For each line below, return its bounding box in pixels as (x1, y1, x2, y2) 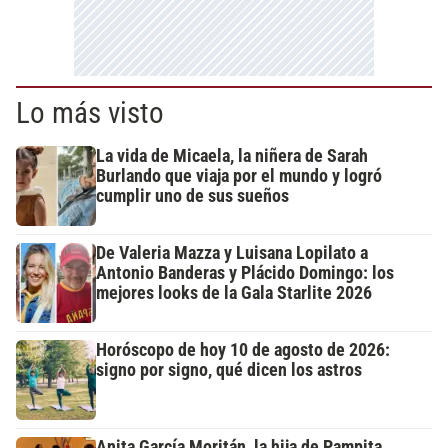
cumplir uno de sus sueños (96, 185, 289, 206)
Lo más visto (16, 95, 164, 130)
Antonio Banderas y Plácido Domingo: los (96, 262, 394, 283)
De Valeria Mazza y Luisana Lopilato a (96, 242, 368, 263)
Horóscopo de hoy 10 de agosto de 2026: (96, 339, 390, 360)
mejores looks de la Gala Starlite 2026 (96, 282, 372, 303)
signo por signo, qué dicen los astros (96, 359, 362, 380)
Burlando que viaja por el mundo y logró (96, 165, 382, 186)
